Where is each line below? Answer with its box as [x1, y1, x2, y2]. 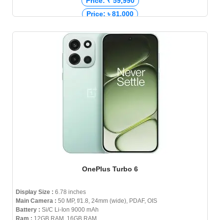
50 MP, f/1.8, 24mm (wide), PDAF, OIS [56, 197, 157, 205]
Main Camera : [16, 197, 56, 205]
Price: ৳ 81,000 [86, 10, 134, 18]
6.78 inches [54, 189, 86, 196]
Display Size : [16, 189, 54, 196]
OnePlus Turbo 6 [82, 165, 138, 173]
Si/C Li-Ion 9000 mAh [40, 206, 99, 214]
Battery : [16, 206, 40, 214]
